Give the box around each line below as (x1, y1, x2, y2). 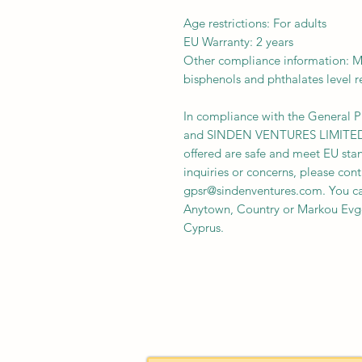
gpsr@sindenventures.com (183, 183, 322, 198)
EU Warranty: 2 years (183, 34, 293, 49)
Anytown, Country (183, 201, 280, 217)
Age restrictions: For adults (183, 15, 326, 31)
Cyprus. (183, 220, 224, 235)
